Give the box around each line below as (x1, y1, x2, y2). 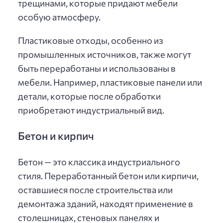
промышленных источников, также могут (18, 49, 191, 60)
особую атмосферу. (18, 11, 101, 22)
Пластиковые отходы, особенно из (18, 35, 163, 46)
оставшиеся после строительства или (18, 184, 173, 195)
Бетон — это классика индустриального (18, 156, 180, 167)
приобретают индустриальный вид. (18, 105, 164, 116)
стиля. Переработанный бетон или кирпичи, (18, 170, 199, 181)
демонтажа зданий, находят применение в (18, 198, 193, 209)
